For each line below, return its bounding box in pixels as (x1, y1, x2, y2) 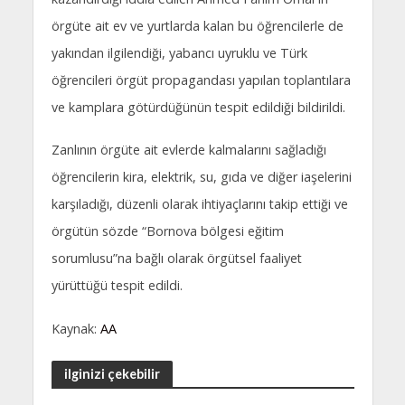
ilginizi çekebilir (63, 365, 160, 381)
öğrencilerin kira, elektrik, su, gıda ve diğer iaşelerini (51, 168, 352, 186)
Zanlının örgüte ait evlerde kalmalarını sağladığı (51, 141, 326, 159)
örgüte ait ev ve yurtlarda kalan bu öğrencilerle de (51, 16, 344, 34)
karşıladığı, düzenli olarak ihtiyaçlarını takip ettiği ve (51, 195, 348, 213)
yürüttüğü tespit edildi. (51, 277, 183, 295)
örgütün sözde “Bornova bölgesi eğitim (51, 222, 284, 240)
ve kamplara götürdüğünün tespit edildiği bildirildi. (51, 98, 345, 116)
